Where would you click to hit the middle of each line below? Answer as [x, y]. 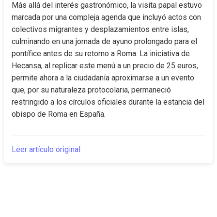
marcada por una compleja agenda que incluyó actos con [106, 17]
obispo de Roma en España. [59, 114]
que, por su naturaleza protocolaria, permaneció [91, 90]
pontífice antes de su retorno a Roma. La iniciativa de [101, 54]
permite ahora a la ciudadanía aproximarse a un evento [103, 78]
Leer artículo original [46, 149]
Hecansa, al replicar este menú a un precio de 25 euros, [105, 66]
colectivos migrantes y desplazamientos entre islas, [100, 29]
